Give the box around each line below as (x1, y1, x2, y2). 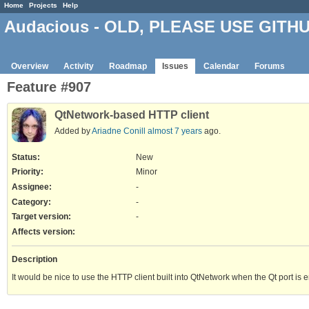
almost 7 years (148, 126, 202, 136)
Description (12, 255, 57, 265)
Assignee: (12, 182, 52, 192)
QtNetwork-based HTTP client (54, 108, 209, 121)
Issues (162, 61, 188, 71)
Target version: (12, 212, 71, 222)
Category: (12, 197, 51, 207)
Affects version (12, 226, 72, 237)
